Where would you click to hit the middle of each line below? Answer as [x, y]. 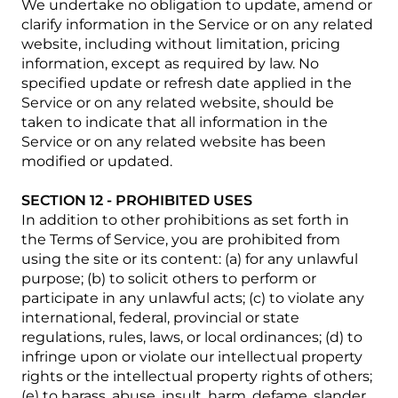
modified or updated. [97, 161]
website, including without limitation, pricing [181, 44]
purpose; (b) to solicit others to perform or [169, 279]
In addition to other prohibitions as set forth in [185, 220]
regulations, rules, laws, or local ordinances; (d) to [192, 337]
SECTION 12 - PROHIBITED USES [137, 200]
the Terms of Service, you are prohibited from [181, 239]
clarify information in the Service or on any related [197, 24]
